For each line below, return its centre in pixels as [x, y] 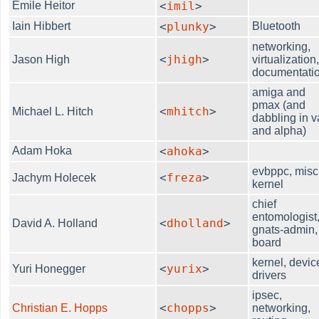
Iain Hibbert [42, 26]
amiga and [279, 92]
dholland [195, 223]
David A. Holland [55, 223]
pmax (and [279, 105]
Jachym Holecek [54, 177]
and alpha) [279, 130]
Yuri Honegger [49, 268]
